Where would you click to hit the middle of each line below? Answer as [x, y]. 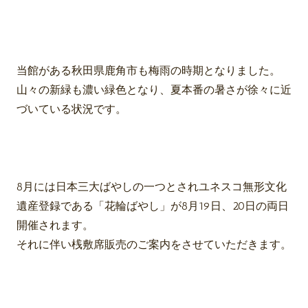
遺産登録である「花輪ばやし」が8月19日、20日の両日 [153, 206]
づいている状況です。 [71, 109]
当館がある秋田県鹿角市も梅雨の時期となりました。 [148, 70]
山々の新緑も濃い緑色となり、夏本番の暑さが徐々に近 [154, 89]
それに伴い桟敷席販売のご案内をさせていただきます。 [154, 245]
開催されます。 [55, 225]
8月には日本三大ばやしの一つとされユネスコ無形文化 [152, 187]
